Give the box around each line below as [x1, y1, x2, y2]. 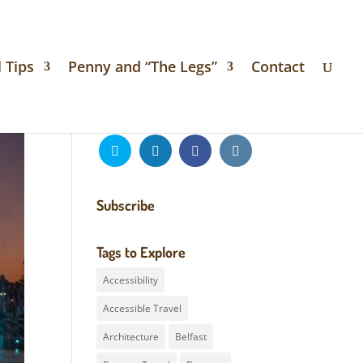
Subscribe [96, 196, 156, 214]
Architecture [103, 330, 160, 344]
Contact [251, 57, 305, 76]
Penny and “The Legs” [68, 57, 217, 76]
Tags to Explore [96, 243, 186, 261]
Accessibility [103, 273, 159, 287]
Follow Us [96, 110, 152, 128]
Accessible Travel [103, 301, 182, 315]
